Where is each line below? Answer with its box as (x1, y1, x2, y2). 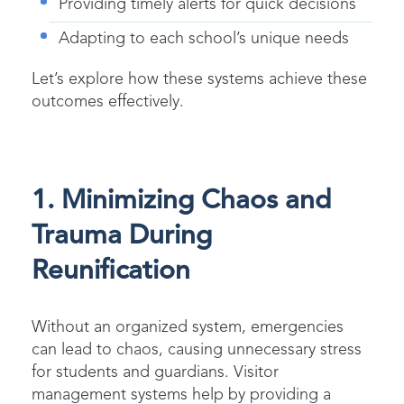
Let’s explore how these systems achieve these (32, 70, 367, 87)
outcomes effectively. (32, 93, 197, 110)
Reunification (32, 257, 190, 285)
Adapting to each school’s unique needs (59, 30, 349, 47)
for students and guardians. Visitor (32, 363, 279, 381)
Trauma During (32, 222, 212, 250)
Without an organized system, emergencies (32, 318, 344, 335)
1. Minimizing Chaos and (32, 187, 331, 215)
